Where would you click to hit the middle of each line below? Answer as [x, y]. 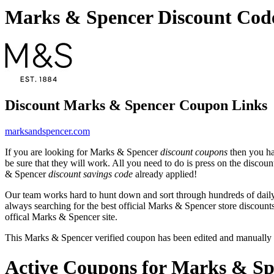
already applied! [165, 174]
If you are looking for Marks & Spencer [83, 152]
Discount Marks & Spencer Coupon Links [136, 105]
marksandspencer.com [47, 131]
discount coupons [194, 152]
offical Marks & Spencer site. [61, 217]
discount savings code [91, 174]
